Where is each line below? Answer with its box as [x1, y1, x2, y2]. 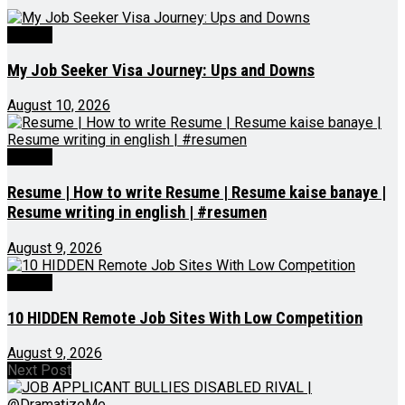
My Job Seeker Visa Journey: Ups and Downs [7, 60, 315, 80]
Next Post [7, 362, 71, 380]
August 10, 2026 [7, 97, 110, 115]
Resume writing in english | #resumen [7, 202, 267, 223]
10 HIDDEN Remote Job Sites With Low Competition [7, 307, 363, 328]
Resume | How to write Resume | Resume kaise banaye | [7, 183, 386, 203]
